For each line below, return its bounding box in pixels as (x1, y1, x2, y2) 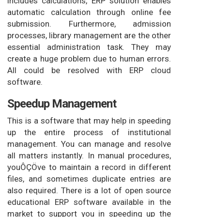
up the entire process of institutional (7, 127, 171, 137)
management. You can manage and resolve (7, 139, 171, 149)
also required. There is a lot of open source (7, 185, 171, 195)
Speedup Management (7, 96, 116, 110)
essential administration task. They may (7, 42, 171, 52)
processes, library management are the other (7, 30, 171, 40)
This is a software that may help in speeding (7, 115, 171, 125)
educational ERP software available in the (7, 197, 171, 207)
